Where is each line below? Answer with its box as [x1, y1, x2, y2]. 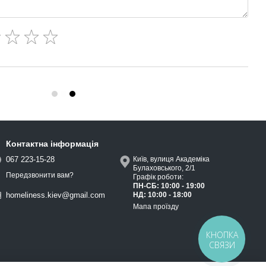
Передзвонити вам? [6, 171, 74, 180]
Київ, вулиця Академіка [133, 155, 210, 163]
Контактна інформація [6, 139, 99, 148]
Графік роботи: [133, 173, 185, 181]
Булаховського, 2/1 [133, 164, 197, 172]
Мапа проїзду [133, 202, 179, 211]
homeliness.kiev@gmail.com [6, 191, 105, 200]
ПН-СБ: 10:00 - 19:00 [133, 182, 205, 190]
